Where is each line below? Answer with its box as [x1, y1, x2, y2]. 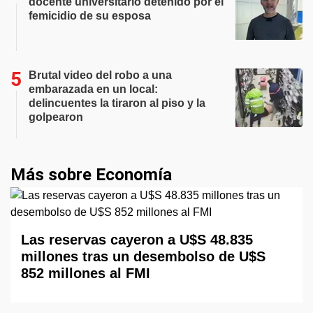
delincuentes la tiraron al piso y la [29, 97, 205, 110]
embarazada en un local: [29, 83, 158, 96]
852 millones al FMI [21, 265, 150, 282]
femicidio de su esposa [29, 10, 151, 22]
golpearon [29, 111, 83, 124]
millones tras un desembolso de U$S [21, 249, 265, 265]
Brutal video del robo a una [29, 69, 172, 82]
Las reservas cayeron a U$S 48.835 [21, 232, 253, 248]
